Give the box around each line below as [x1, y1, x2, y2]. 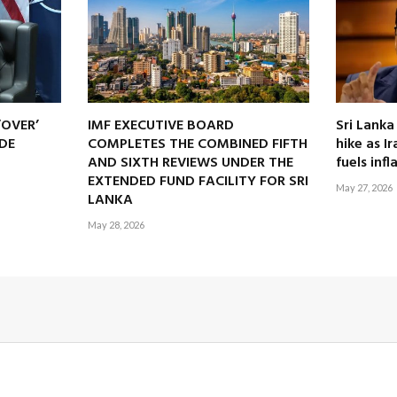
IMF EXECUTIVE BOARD [88, 113, 234, 137]
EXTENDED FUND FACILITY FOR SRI [88, 169, 308, 193]
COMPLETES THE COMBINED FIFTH [88, 132, 307, 156]
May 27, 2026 [336, 181, 393, 193]
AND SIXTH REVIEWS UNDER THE [88, 151, 293, 175]
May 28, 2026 [88, 218, 144, 230]
